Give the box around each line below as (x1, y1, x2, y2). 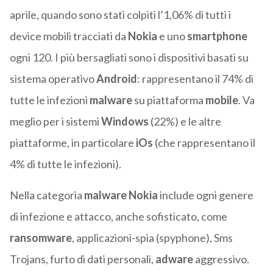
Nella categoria (9, 188, 84, 202)
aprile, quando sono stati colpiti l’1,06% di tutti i (9, 8, 231, 22)
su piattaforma (132, 93, 205, 107)
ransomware (9, 231, 72, 245)
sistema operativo (9, 72, 96, 86)
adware (155, 252, 195, 266)
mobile (205, 93, 238, 107)
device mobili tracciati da (9, 29, 128, 43)
